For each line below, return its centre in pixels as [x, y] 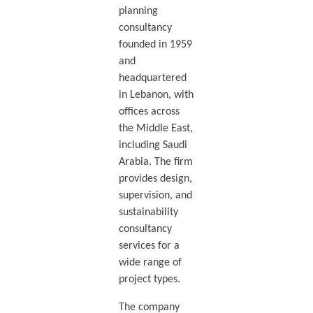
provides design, [155, 179]
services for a [149, 246]
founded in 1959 [155, 45]
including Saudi [153, 146]
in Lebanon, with [156, 95]
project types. [149, 280]
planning [138, 12]
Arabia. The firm [155, 162]
